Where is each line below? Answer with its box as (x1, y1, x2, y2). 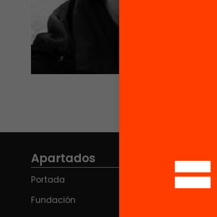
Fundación (31, 194, 76, 206)
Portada (31, 174, 65, 186)
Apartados (31, 150, 95, 166)
